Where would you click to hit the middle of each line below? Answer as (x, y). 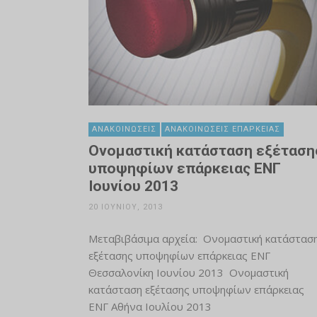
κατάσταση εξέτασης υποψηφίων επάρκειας (196, 289)
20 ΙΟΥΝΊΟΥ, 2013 (125, 207)
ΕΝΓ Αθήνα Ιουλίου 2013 (150, 306)
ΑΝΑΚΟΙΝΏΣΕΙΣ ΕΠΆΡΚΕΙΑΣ (222, 129)
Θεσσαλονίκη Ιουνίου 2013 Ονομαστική (188, 272)
